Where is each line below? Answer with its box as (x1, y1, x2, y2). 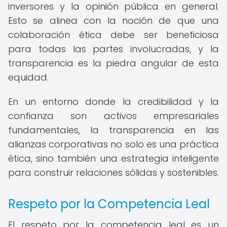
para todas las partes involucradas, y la (8, 43, 219, 55)
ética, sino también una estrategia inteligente (8, 152, 219, 165)
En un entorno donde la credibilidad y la (8, 95, 219, 108)
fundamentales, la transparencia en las (8, 124, 219, 136)
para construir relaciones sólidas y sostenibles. (8, 166, 219, 179)
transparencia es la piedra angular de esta (8, 57, 219, 69)
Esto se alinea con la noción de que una (8, 14, 219, 27)
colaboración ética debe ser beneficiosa (8, 28, 219, 41)
